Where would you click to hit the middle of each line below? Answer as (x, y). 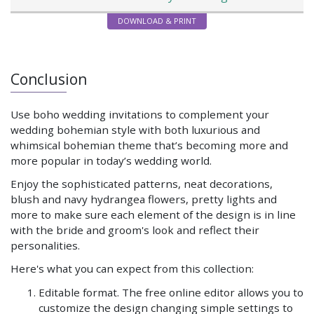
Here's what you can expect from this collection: (132, 269)
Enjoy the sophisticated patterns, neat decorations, (142, 184)
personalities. (45, 246)
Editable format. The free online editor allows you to (171, 292)
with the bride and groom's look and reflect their (135, 230)
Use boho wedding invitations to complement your (140, 114)
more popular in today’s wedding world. (111, 160)
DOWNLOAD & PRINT (157, 20)
